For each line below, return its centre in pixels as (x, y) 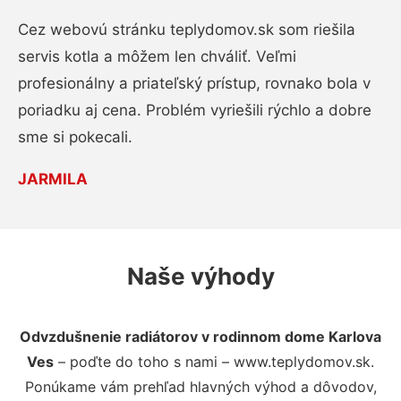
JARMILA (53, 179)
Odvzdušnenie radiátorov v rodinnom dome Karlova (200, 336)
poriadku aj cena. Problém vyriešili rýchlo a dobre (195, 110)
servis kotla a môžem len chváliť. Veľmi (157, 56)
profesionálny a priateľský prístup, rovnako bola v (194, 83)
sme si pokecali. (75, 137)
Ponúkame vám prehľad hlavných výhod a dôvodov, (200, 386)
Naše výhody (200, 276)
